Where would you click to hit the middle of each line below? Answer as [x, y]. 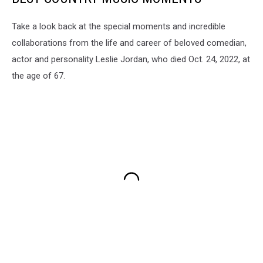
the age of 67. [38, 75]
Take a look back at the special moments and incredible [119, 26]
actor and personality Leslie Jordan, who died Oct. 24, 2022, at [131, 59]
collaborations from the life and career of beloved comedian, [129, 43]
